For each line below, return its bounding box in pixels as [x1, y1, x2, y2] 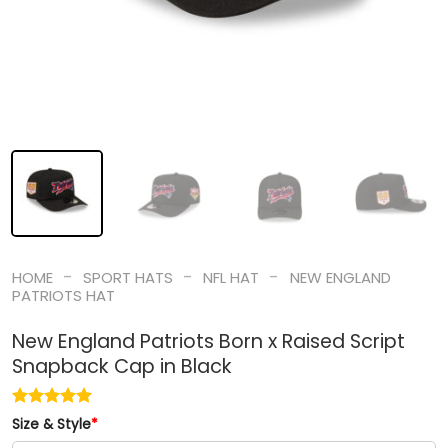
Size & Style [11, 415, 91, 435]
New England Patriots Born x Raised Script [11, 328, 405, 356]
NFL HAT [203, 266, 260, 288]
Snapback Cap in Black [11, 353, 232, 381]
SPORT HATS [82, 266, 173, 288]
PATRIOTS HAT [11, 284, 115, 306]
